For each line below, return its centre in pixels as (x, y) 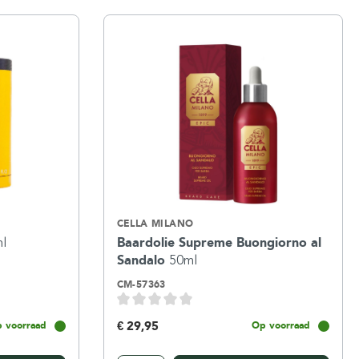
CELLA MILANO (155, 224)
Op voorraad (280, 325)
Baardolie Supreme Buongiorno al (219, 242)
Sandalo (143, 260)
